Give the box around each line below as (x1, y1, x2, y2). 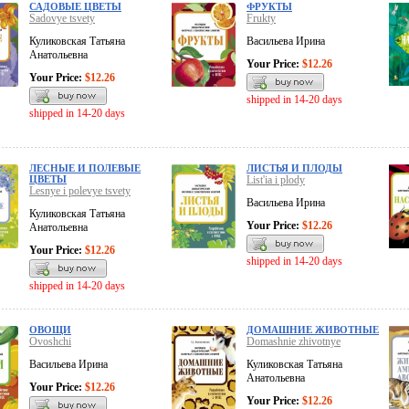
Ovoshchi (29, 335, 71, 349)
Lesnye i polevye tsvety (29, 184, 131, 198)
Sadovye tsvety (29, 12, 95, 26)
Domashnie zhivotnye (246, 335, 341, 349)
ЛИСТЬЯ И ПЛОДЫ (246, 163, 342, 174)
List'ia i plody (246, 173, 305, 187)
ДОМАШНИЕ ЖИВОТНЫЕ (246, 324, 379, 336)
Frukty (246, 12, 276, 26)
